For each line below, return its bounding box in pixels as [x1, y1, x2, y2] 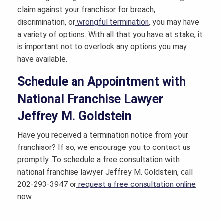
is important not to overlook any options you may [17, 42, 187, 52]
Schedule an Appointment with [17, 74, 186, 89]
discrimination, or [17, 17, 75, 27]
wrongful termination [77, 17, 149, 27]
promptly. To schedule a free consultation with [17, 155, 180, 165]
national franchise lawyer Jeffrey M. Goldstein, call [17, 167, 193, 177]
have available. [17, 54, 67, 64]
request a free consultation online [78, 180, 196, 189]
